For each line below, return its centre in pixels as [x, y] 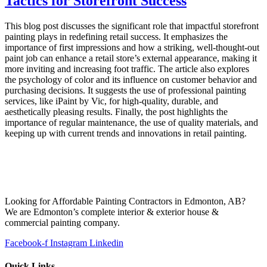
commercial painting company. [62, 222]
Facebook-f [26, 243]
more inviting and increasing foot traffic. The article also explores [127, 69]
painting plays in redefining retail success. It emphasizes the [116, 36]
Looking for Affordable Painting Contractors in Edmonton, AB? [125, 201]
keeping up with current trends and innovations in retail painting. [126, 133]
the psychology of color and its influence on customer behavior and [131, 79]
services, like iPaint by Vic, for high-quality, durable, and [111, 101]
